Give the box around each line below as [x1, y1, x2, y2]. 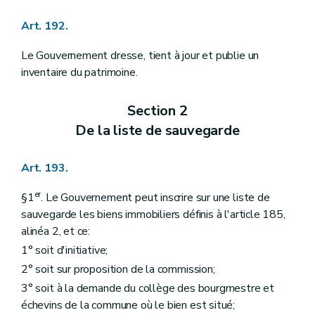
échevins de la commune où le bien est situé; [21, 297, 236, 314]
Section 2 [127, 101, 188, 120]
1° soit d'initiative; [21, 242, 108, 258]
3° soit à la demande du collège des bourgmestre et [21, 281, 275, 297]
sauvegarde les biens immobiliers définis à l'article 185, [21, 206, 285, 222]
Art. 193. [21, 160, 68, 176]
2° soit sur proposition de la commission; [21, 261, 215, 277]
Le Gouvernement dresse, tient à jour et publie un [21, 48, 259, 64]
